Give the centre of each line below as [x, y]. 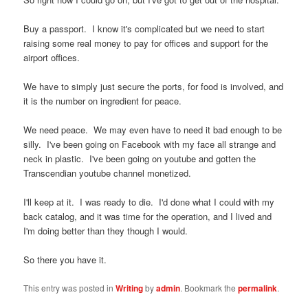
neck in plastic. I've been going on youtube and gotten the [140, 159]
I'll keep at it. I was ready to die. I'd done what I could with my [149, 202]
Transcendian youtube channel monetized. [108, 173]
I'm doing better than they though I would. [106, 231]
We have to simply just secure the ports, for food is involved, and [154, 87]
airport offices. [52, 57]
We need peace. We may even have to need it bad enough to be [153, 130]
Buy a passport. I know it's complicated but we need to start [144, 28]
